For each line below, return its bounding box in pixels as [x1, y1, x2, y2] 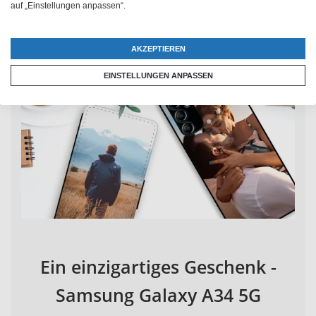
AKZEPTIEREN [130, 44, 186, 53]
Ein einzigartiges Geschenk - [39, 254, 276, 279]
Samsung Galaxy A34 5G [55, 282, 261, 307]
